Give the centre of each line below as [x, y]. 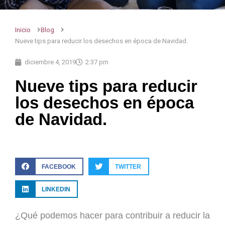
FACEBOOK [59, 166]
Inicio [24, 30]
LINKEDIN [56, 189]
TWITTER [128, 166]
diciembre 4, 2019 [50, 62]
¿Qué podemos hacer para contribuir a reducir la [113, 216]
